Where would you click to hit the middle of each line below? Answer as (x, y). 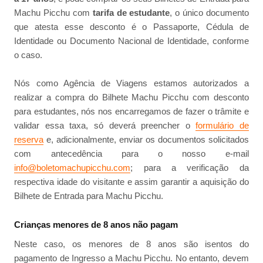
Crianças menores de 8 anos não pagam (96, 224)
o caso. (28, 55)
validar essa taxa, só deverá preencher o (105, 126)
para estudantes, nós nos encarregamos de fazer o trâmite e (131, 112)
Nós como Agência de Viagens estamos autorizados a (131, 83)
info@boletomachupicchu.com (73, 168)
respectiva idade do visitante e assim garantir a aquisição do (131, 182)
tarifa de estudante (131, 13)
